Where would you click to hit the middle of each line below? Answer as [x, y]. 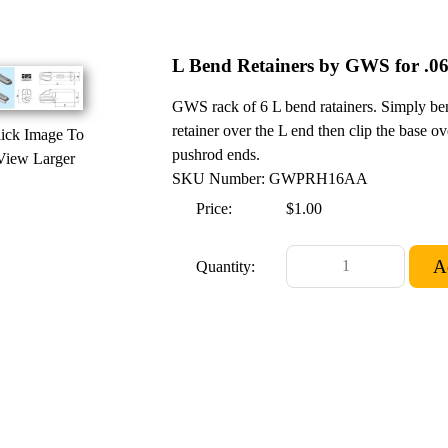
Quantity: [225, 267]
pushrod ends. [216, 154]
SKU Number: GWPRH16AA [270, 178]
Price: [214, 208]
